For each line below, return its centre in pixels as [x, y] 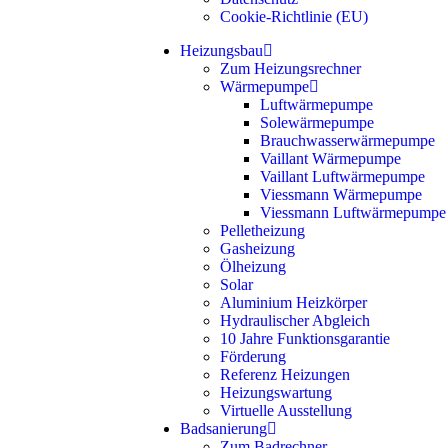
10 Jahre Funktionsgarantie [305, 338]
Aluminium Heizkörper [293, 302]
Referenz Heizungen [285, 374]
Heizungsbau [221, 50]
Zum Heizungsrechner [290, 68]
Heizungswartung [276, 392]
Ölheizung [253, 266]
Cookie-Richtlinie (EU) [294, 16]
